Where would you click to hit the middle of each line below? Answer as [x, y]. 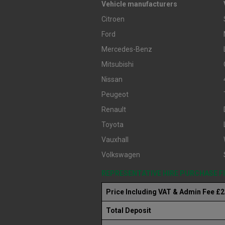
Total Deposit [129, 210]
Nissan [112, 79]
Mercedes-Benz [127, 49]
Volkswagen [121, 154]
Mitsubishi [118, 64]
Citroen [113, 19]
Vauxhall [115, 139]
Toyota [113, 124]
